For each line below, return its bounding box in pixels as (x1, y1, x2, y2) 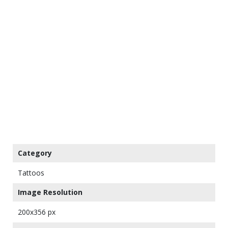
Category (18, 148, 52, 158)
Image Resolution (18, 187, 82, 197)
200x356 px (18, 207, 55, 217)
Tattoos (18, 168, 44, 178)
